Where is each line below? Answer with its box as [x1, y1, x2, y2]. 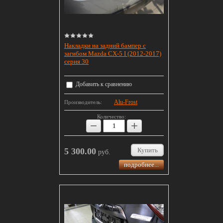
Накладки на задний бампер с [64, 41, 146, 49]
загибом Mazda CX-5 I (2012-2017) [64, 49, 161, 57]
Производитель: [64, 99, 102, 105]
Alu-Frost [114, 98, 137, 106]
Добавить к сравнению [74, 81, 132, 88]
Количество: [97, 113, 126, 119]
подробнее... [124, 160, 159, 168]
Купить [137, 146, 158, 154]
